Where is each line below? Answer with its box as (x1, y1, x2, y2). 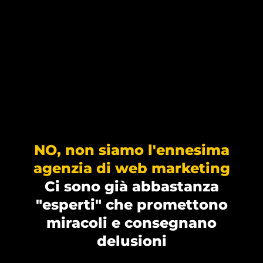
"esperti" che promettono (35, 196, 228, 213)
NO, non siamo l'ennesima (33, 141, 230, 159)
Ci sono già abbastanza (44, 178, 219, 195)
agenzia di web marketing (33, 160, 230, 177)
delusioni (96, 232, 167, 249)
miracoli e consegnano (46, 214, 217, 231)
